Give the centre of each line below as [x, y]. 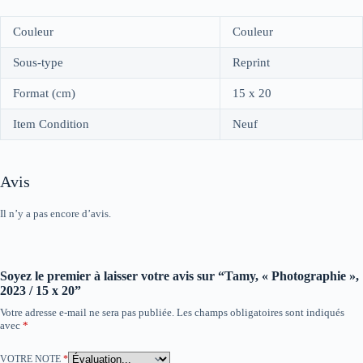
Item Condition [51, 124]
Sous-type [38, 63]
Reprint [251, 63]
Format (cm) [44, 94]
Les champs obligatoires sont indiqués [261, 312]
